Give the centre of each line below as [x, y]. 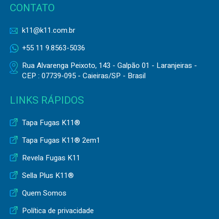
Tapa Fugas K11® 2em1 [61, 140]
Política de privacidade [58, 210]
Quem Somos [44, 193]
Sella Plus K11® [48, 175]
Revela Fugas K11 [51, 158]
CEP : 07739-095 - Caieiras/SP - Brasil [84, 76]
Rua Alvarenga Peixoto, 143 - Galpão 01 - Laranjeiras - [109, 65]
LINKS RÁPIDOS [47, 100]
